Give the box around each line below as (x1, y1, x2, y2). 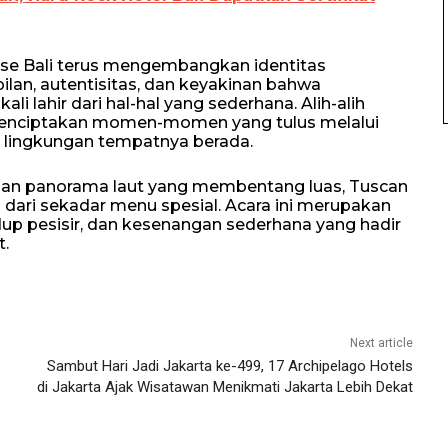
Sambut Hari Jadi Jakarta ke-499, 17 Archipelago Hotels (46, 357, 413, 375)
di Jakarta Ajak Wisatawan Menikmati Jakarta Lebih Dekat (36, 378, 413, 396)
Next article (349, 336, 413, 350)
